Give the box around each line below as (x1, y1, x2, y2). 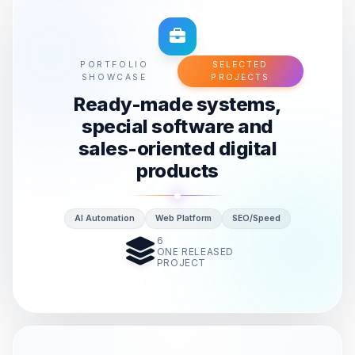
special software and (82, 115, 273, 139)
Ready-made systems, (74, 93, 281, 116)
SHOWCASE (81, 72, 147, 83)
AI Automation (74, 213, 135, 224)
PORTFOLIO (80, 59, 149, 71)
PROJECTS (211, 72, 270, 83)
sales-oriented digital (78, 137, 277, 161)
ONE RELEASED (156, 245, 235, 258)
